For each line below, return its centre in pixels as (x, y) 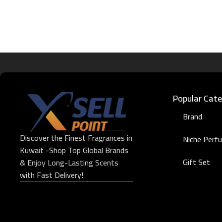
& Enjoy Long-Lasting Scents (69, 162)
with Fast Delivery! (52, 175)
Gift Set (197, 162)
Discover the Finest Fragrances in (76, 138)
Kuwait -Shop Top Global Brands (74, 150)
